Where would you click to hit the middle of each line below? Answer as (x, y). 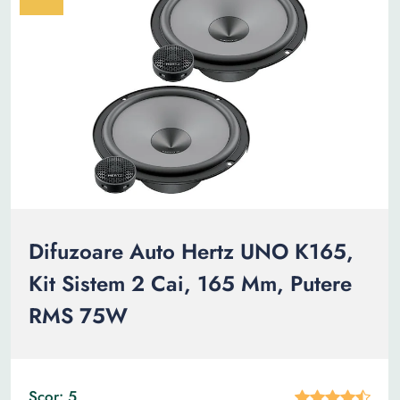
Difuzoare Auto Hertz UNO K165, (191, 251)
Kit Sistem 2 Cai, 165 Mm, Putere (190, 283)
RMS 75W (78, 316)
